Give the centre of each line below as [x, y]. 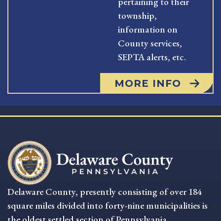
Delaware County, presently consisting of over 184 [105, 191]
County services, [150, 43]
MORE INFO [147, 83]
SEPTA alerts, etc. [152, 57]
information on [148, 29]
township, [137, 15]
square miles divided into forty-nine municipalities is [108, 205]
